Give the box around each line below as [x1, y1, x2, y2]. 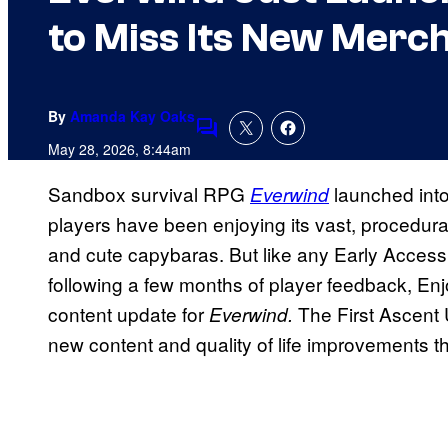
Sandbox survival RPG [48, 180, 250, 208]
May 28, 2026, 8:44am [48, 139, 191, 160]
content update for [48, 300, 209, 328]
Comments [194, 127, 288, 155]
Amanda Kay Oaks [70, 106, 195, 127]
